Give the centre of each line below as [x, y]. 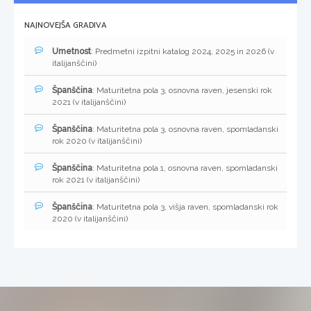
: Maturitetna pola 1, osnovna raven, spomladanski [185, 168]
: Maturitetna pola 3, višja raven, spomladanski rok [185, 207]
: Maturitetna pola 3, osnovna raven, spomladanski [185, 129]
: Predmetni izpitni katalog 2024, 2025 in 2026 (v [183, 52]
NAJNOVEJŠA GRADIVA [66, 26]
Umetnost [72, 52]
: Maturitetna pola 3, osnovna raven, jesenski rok [182, 91]
